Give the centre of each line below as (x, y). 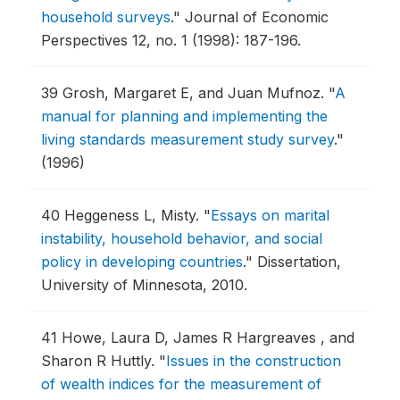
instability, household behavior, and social (182, 238)
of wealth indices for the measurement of (181, 384)
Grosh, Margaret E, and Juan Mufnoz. (196, 93)
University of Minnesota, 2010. (144, 285)
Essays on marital (270, 215)
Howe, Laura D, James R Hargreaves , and (208, 337)
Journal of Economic (257, 17)
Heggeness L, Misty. (134, 215)
